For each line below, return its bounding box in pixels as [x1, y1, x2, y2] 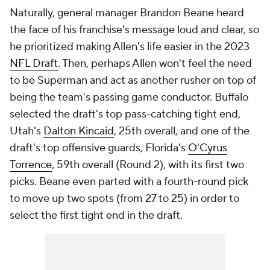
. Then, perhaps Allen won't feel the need [58, 57, 252, 71]
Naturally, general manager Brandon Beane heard [10, 6, 244, 20]
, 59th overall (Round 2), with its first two [52, 158, 244, 172]
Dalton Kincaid [43, 124, 114, 139]
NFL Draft [10, 57, 58, 71]
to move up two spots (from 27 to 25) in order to [10, 192, 239, 206]
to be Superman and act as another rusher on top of [10, 74, 256, 88]
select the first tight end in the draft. [10, 209, 185, 223]
